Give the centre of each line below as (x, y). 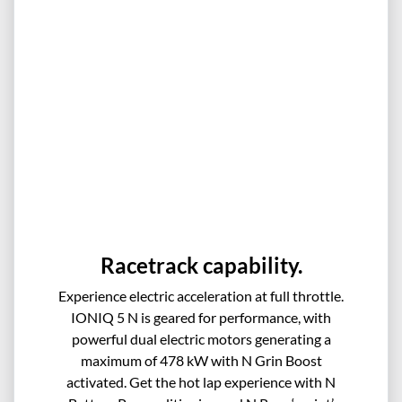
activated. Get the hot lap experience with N (201, 382)
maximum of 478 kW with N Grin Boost (201, 361)
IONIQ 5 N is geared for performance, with (201, 318)
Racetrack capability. (201, 266)
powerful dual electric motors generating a (201, 339)
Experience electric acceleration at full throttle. (201, 296)
